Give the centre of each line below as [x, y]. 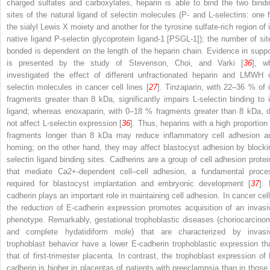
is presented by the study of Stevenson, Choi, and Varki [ [125, 63]
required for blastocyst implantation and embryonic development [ [129, 184]
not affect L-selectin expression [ [64, 124]
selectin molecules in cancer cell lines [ [78, 87]
